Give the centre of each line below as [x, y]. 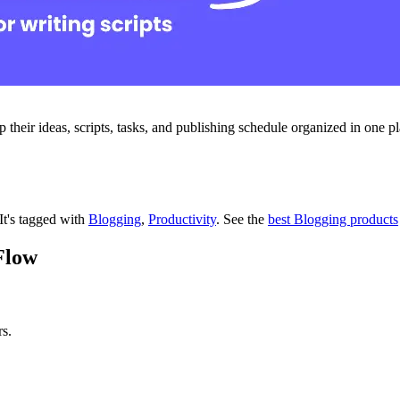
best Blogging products [333, 219]
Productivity [182, 219]
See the [244, 219]
